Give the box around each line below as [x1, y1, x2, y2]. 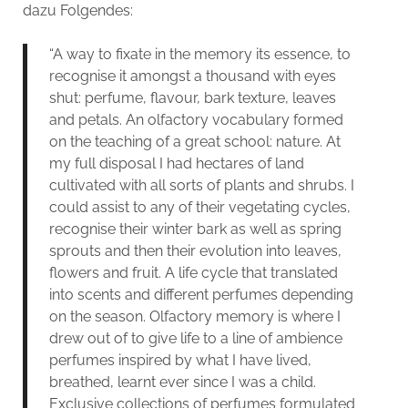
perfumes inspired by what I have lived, [48, 351, 311, 369]
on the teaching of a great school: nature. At [48, 132, 341, 150]
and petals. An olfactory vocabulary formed [48, 110, 343, 128]
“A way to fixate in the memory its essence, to [48, 45, 351, 63]
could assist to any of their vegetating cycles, [48, 198, 351, 216]
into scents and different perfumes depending [48, 285, 353, 303]
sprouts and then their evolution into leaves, [48, 241, 342, 260]
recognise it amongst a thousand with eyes [48, 66, 336, 85]
